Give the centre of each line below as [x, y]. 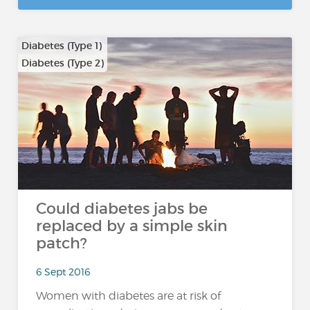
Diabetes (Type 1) [62, 46]
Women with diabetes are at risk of [129, 296]
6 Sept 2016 [63, 271]
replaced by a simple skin [132, 226]
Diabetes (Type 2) [63, 63]
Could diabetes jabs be [122, 209]
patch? [62, 243]
